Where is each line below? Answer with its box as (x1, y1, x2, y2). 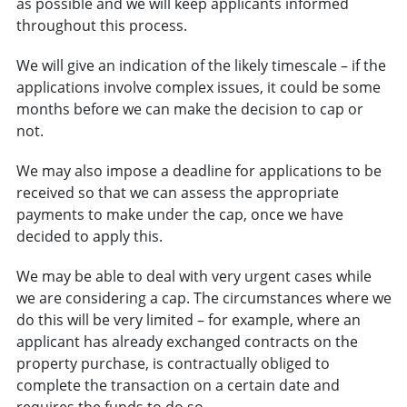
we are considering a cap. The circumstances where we (15, 287, 392, 308)
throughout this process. (15, 15, 187, 35)
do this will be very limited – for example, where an (15, 309, 361, 330)
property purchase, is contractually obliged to (15, 352, 330, 373)
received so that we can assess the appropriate (15, 182, 339, 203)
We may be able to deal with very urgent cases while (15, 265, 372, 286)
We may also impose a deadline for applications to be (15, 160, 382, 181)
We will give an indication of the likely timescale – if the (15, 55, 386, 75)
